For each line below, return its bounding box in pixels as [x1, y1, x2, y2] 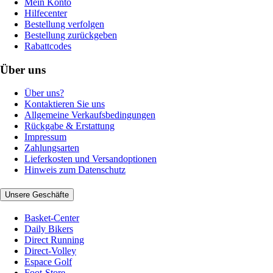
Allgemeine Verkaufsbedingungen [24, 110, 155, 121]
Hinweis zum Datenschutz [24, 165, 126, 175]
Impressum [24, 132, 66, 143]
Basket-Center [24, 212, 79, 223]
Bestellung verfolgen [24, 18, 104, 29]
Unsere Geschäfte [5, 190, 69, 199]
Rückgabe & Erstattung [24, 121, 115, 132]
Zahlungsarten [24, 143, 79, 154]
